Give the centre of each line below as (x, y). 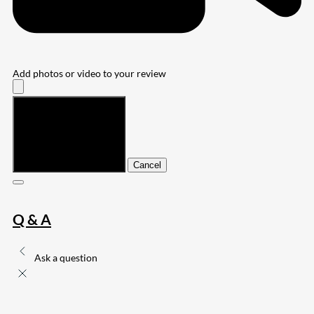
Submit (33, 165)
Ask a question (66, 258)
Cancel (147, 165)
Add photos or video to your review (89, 73)
